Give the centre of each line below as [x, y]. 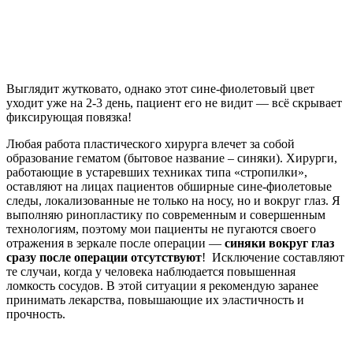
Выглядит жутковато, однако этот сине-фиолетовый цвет [160, 89]
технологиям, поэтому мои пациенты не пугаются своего [161, 229]
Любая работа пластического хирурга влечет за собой [150, 144]
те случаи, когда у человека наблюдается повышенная [151, 272]
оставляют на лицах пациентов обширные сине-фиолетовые [169, 187]
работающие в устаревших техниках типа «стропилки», [157, 173]
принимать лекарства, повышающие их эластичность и [155, 300]
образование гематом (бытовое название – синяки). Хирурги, [172, 158]
